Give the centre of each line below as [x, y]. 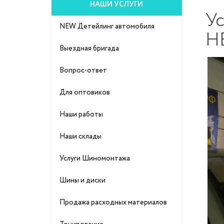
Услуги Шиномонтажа [95, 158]
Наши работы [81, 114]
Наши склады [80, 136]
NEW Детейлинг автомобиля [107, 26]
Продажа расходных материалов [113, 202]
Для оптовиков [85, 92]
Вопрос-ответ [83, 70]
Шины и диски [82, 180]
